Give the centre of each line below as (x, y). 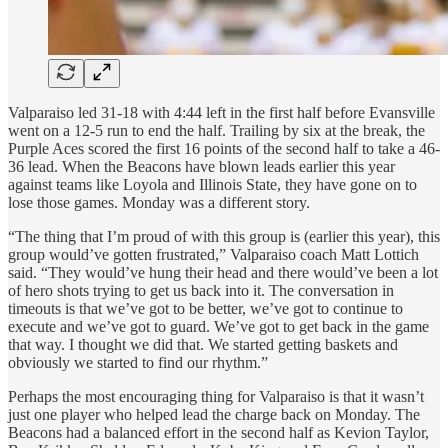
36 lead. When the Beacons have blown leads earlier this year (201, 166)
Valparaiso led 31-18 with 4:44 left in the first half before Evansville (221, 112)
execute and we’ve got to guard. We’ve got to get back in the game (218, 326)
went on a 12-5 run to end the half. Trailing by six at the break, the (216, 130)
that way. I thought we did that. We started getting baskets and (203, 344)
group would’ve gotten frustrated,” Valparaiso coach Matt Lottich (213, 254)
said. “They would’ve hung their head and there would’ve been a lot (223, 272)
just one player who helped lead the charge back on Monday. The (214, 414)
